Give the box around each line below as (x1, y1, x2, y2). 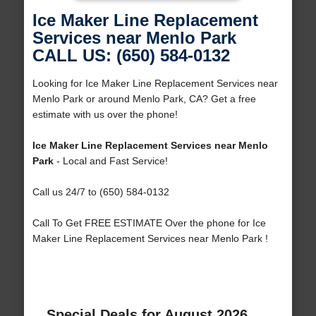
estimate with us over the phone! (32, 109, 178, 121)
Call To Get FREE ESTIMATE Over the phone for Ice (32, 217, 266, 229)
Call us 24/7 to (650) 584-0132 (32, 186, 169, 198)
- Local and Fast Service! (53, 155, 168, 167)
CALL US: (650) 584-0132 (32, 46, 230, 66)
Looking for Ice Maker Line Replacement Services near (32, 78, 278, 90)
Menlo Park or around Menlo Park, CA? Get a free (32, 93, 256, 105)
